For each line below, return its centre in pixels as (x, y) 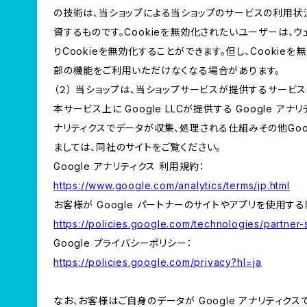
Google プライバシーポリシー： (123, 243)
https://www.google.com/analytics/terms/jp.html (172, 185)
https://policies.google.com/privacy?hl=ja (158, 262)
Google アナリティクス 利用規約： (130, 166)
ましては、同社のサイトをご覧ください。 (138, 147)
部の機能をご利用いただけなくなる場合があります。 (167, 70)
